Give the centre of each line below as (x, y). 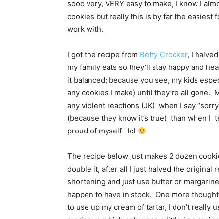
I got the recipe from (104, 55)
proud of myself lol (103, 131)
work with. (85, 29)
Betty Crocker (164, 55)
